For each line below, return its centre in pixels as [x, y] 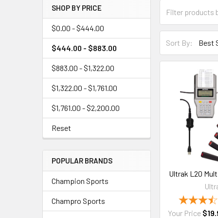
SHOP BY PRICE [77, 8]
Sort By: [180, 43]
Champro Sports [78, 201]
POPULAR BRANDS [82, 161]
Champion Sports [80, 181]
